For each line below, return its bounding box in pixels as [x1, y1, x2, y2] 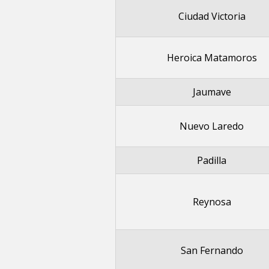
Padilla [197, 154, 226, 167]
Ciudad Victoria [178, 10, 246, 23]
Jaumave [192, 85, 231, 98]
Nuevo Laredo [180, 119, 244, 133]
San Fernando [180, 244, 243, 257]
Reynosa [192, 195, 231, 208]
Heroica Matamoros [166, 51, 257, 64]
